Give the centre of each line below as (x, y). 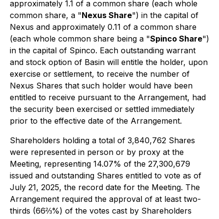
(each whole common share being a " (80, 39)
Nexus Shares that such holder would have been (101, 86)
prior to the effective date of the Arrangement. (96, 121)
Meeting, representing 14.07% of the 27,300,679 (100, 164)
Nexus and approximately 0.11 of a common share (103, 27)
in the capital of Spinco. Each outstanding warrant (103, 50)
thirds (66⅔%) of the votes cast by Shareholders (101, 211)
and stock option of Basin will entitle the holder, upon (109, 62)
